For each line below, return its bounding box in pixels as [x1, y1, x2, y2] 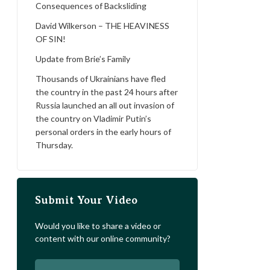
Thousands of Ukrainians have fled [36, 74, 166, 84]
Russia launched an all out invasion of [36, 100, 174, 110]
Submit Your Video [35, 194, 137, 206]
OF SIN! [36, 34, 66, 44]
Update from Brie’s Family [36, 54, 130, 64]
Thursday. [36, 140, 73, 150]
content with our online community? [35, 233, 171, 243]
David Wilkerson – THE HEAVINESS [36, 20, 169, 31]
